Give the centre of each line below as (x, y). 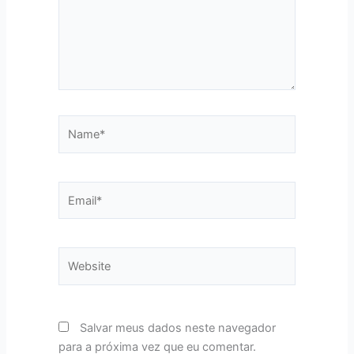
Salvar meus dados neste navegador (177, 328)
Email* (74, 190)
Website (79, 256)
